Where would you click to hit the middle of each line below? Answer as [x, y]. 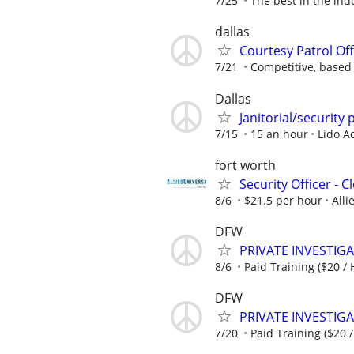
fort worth [245, 165]
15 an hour [279, 134]
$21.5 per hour [283, 200]
